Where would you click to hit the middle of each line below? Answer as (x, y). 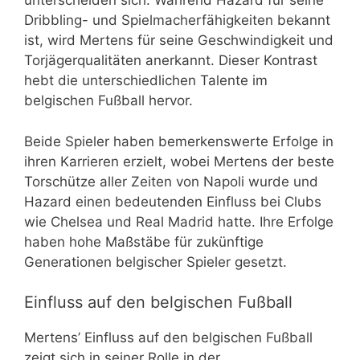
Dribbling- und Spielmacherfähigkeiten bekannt (177, 20)
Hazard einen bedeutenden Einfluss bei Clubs (173, 201)
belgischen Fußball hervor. (108, 101)
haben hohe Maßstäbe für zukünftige (144, 241)
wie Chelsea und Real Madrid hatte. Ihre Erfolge (179, 221)
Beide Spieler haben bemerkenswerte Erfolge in (179, 141)
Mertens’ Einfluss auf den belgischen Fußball (168, 338)
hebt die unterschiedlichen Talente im (146, 81)
